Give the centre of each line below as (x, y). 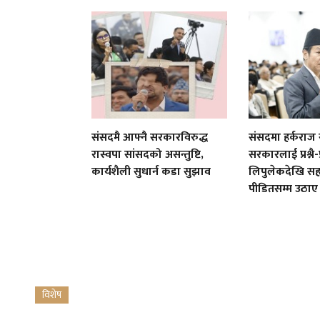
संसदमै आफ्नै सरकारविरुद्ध (150, 137)
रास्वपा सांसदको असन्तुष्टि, (148, 154)
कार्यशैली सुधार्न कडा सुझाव (151, 171)
